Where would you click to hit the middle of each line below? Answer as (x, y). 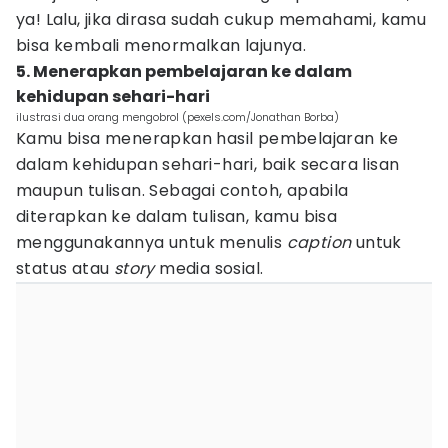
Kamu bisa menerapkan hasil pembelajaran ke (207, 138)
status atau (65, 268)
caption (319, 242)
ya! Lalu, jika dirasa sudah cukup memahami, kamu (221, 19)
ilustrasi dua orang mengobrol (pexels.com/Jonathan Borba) (177, 117)
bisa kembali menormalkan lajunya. (161, 45)
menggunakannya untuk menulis (151, 242)
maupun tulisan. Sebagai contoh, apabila (182, 190)
